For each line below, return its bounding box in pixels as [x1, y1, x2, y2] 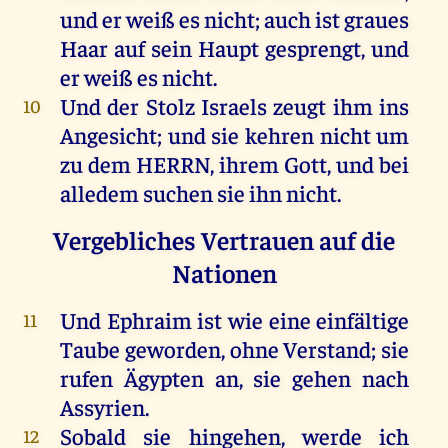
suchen [142, 178, 213, 208]
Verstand [283, 334, 372, 364]
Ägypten [123, 363, 204, 393]
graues [340, 4, 410, 34]
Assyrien [59, 392, 145, 422]
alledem [59, 178, 139, 208]
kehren [244, 120, 314, 150]
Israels [201, 91, 267, 121]
